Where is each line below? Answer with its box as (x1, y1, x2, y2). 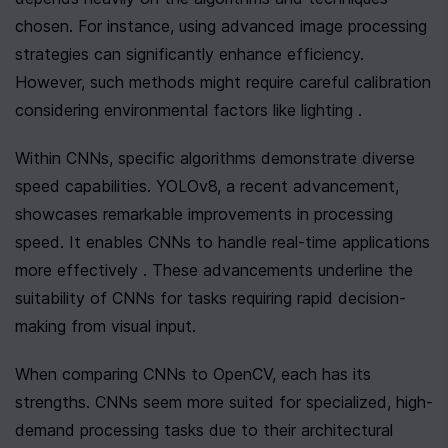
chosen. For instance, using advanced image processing (15, 16, 427, 36)
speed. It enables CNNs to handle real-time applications (15, 232, 430, 252)
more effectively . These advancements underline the (15, 260, 413, 280)
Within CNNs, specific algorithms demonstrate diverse (15, 148, 415, 168)
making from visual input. (15, 316, 196, 336)
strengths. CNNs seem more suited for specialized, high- (15, 392, 433, 412)
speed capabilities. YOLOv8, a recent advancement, (15, 176, 399, 196)
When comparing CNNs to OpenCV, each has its (15, 364, 371, 384)
